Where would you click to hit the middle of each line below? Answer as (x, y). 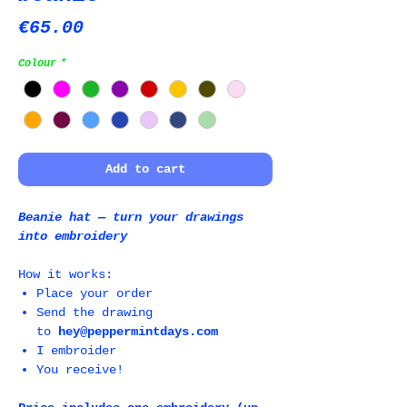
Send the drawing (94, 313)
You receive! (80, 370)
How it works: (65, 275)
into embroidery (73, 237)
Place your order (94, 294)
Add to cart (145, 169)
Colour (37, 64)
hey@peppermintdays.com (138, 332)
